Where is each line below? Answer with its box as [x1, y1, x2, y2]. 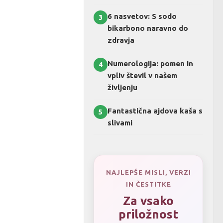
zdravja [108, 36, 134, 44]
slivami [108, 118, 132, 127]
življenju [108, 83, 137, 92]
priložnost [118, 208, 178, 221]
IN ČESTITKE [125, 181, 171, 188]
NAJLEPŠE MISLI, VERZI [106, 169, 191, 176]
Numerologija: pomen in [108, 59, 193, 68]
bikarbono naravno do [108, 24, 188, 32]
